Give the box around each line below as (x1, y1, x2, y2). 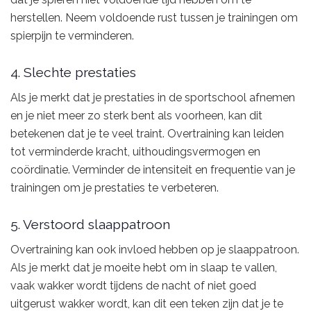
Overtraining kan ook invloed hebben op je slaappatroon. (10, 243, 299, 257)
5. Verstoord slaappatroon (10, 217, 170, 233)
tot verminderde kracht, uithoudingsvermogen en (10, 144, 260, 158)
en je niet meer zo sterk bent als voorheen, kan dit (10, 108, 262, 122)
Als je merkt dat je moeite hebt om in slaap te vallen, (10, 261, 277, 275)
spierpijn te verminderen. (10, 28, 134, 42)
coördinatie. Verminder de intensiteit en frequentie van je (10, 162, 295, 176)
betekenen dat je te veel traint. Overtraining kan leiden (10, 126, 284, 140)
